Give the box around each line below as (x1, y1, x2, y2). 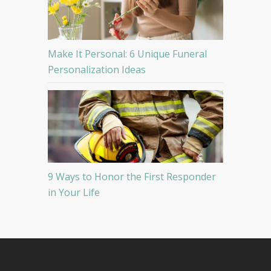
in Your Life (48, 186, 100, 200)
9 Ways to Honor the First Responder (48, 170, 216, 184)
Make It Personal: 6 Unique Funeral (48, 47, 207, 61)
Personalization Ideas (48, 63, 146, 77)
